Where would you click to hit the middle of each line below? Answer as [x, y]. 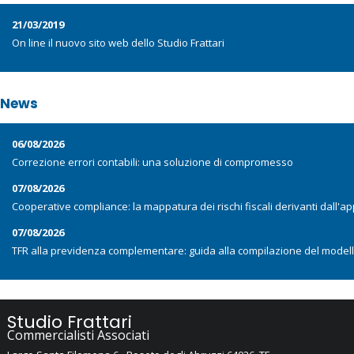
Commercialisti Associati [78, 335]
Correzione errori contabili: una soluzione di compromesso [153, 162]
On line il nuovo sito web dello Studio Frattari [118, 43]
